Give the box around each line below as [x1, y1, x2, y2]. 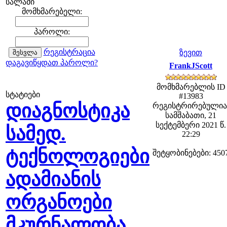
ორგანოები [6, 192, 112, 213]
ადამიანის [6, 169, 101, 190]
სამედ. [6, 123, 66, 144]
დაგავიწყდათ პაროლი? [6, 58, 98, 67]
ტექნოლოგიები [6, 146, 149, 167]
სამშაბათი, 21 [165, 111, 216, 120]
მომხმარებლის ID [156, 83, 225, 91]
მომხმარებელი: [21, 7, 82, 16]
